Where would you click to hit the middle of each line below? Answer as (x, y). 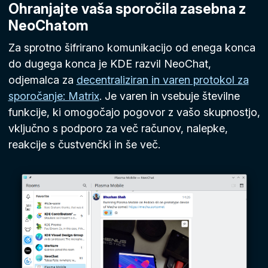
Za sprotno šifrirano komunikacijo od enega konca (132, 48)
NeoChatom (48, 25)
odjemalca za (42, 80)
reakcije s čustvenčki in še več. (84, 144)
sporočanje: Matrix (54, 96)
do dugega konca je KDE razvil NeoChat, (109, 64)
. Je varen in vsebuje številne (169, 96)
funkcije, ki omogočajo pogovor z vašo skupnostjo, (134, 112)
